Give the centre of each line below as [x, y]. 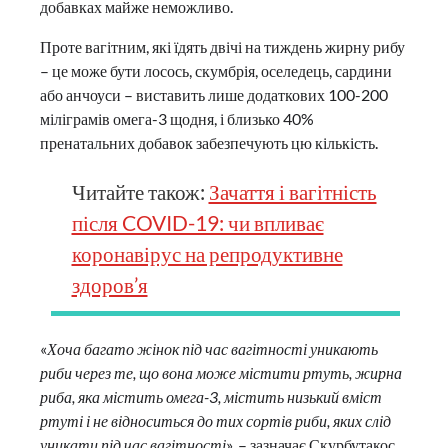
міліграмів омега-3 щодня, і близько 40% [177, 119]
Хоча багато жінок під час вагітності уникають [212, 348]
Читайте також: [140, 192]
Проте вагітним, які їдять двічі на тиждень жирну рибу [222, 47]
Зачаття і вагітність [292, 192]
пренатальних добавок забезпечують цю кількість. [209, 143]
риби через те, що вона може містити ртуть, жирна [221, 372]
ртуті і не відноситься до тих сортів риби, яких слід [215, 420]
